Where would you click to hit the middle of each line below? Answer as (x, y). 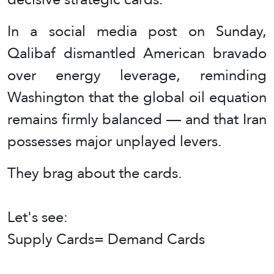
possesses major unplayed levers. (115, 141)
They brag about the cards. (95, 173)
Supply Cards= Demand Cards (106, 239)
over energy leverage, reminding (137, 75)
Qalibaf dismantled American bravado (137, 53)
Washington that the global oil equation (137, 97)
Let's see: (38, 217)
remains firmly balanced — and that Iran (137, 119)
